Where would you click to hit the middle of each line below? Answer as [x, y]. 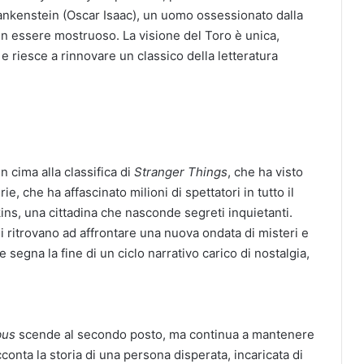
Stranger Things [181, 172]
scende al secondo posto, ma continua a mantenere [165, 335]
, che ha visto [265, 172]
